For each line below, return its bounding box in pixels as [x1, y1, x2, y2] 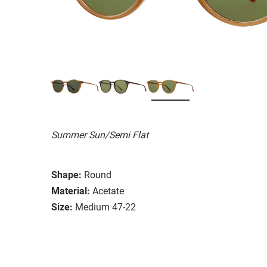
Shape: [51, 169, 82, 181]
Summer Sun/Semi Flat [51, 129, 148, 141]
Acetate [92, 185, 124, 197]
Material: [51, 185, 90, 197]
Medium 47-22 [75, 201, 136, 213]
